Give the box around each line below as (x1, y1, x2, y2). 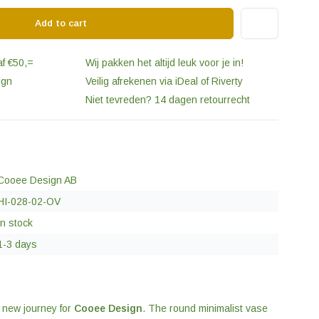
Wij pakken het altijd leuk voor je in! (83, 57, 244, 68)
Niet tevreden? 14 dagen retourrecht (83, 94, 250, 105)
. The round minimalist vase (142, 303, 268, 315)
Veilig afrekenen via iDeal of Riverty (83, 75, 243, 87)
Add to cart (35, 18, 90, 28)
